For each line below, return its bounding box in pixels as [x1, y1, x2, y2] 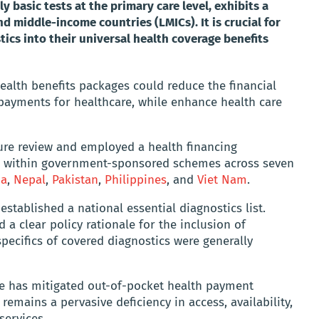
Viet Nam [197, 172, 247, 188]
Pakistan [52, 172, 98, 188]
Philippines [105, 172, 167, 188]
